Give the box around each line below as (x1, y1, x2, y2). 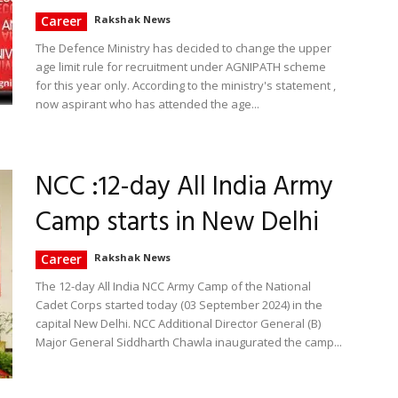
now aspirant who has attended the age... (36, 96, 259, 112)
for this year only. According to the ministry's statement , (36, 77, 336, 93)
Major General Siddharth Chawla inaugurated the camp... (36, 334, 342, 350)
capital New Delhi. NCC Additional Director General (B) (36, 315, 321, 331)
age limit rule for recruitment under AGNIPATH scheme (36, 59, 326, 75)
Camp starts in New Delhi (36, 202, 319, 244)
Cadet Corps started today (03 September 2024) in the (36, 297, 322, 313)
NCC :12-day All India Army (36, 166, 333, 209)
